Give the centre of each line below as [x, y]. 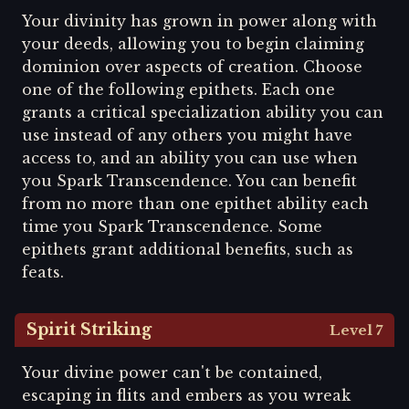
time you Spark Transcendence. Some [172, 226]
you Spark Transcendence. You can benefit [189, 180]
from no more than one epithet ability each [195, 203]
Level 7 [356, 330]
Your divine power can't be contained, [172, 372]
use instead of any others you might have [187, 135]
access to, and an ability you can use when [190, 157]
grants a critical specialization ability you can [203, 112]
